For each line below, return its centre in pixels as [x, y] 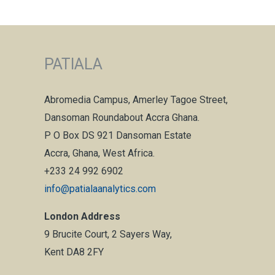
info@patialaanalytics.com [100, 189]
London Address [82, 217]
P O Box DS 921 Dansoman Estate [118, 136]
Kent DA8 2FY [74, 252]
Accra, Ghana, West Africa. [99, 153]
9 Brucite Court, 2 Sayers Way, [108, 234]
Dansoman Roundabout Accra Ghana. [122, 118]
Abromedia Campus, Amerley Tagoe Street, [136, 100]
